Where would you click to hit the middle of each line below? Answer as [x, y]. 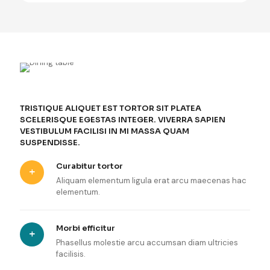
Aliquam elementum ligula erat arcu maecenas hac [151, 180]
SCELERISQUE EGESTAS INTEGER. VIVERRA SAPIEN [123, 119]
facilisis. [71, 254]
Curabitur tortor [89, 166]
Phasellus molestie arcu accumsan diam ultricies [147, 242]
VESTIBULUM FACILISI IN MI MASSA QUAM [105, 131]
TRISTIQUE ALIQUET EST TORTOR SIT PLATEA [111, 108]
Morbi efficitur [86, 228]
